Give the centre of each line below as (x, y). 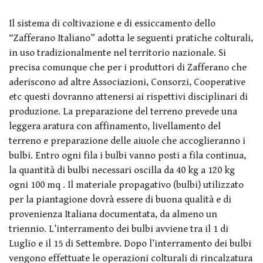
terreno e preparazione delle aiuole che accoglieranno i (127, 141)
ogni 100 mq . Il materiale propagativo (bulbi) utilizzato (126, 185)
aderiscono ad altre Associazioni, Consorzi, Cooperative (127, 82)
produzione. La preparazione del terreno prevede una (123, 111)
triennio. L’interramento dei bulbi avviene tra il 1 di (119, 229)
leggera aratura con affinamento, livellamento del (115, 126)
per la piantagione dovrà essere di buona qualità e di (120, 199)
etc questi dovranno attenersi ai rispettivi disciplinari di (128, 97)
